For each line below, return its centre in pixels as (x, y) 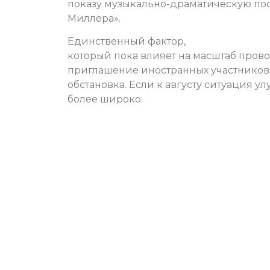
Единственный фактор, (127, 42)
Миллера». (94, 18)
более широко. (105, 99)
